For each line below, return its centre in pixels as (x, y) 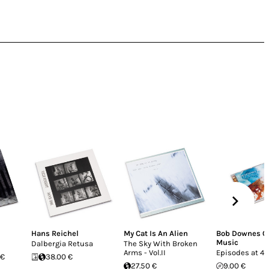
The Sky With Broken (161, 243)
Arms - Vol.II (145, 252)
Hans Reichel (55, 233)
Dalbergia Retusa (62, 243)
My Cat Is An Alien (156, 233)
